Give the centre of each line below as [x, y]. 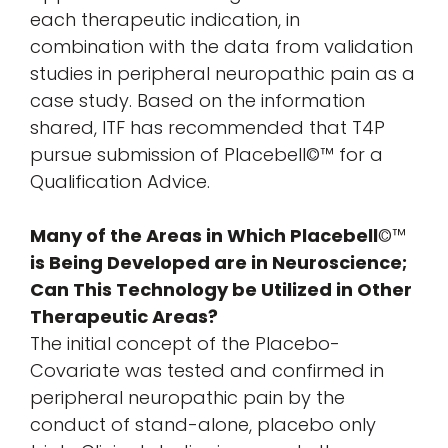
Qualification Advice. [120, 181]
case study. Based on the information [197, 100]
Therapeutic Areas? [124, 316]
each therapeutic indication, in [165, 19]
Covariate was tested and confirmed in [207, 370]
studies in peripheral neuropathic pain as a [222, 73]
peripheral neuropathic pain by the [187, 397]
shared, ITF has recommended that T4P [207, 127]
